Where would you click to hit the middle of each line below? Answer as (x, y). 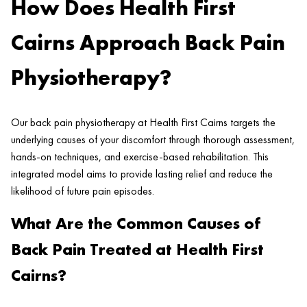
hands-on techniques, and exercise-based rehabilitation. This (140, 156)
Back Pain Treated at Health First (137, 249)
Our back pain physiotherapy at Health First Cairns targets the (143, 122)
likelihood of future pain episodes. (83, 191)
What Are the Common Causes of (136, 223)
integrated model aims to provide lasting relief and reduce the (142, 173)
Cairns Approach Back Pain (148, 43)
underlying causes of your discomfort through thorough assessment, (153, 139)
